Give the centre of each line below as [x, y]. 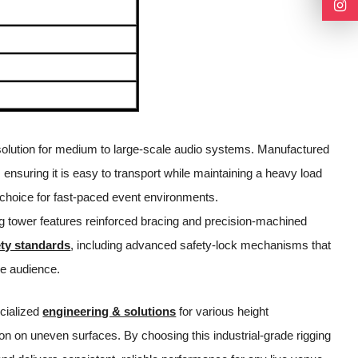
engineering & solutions [109, 311]
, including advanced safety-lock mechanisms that [201, 245]
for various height [223, 311]
